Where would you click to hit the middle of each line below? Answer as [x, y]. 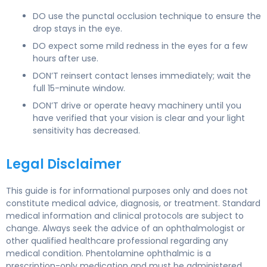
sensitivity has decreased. [86, 130]
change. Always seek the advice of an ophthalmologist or [125, 228]
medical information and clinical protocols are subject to [125, 215]
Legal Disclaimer [64, 164]
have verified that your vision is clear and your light [139, 118]
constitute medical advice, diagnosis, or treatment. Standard [133, 203]
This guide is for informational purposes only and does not [127, 190]
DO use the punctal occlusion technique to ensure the [147, 16]
